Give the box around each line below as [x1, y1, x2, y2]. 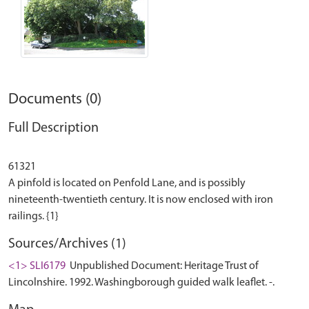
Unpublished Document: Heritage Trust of [68, 260, 259, 272]
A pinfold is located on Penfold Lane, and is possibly [8, 177, 246, 189]
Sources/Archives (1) [8, 237, 126, 251]
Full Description [8, 121, 99, 135]
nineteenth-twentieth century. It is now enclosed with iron [8, 194, 273, 206]
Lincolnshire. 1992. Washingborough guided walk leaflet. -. [8, 277, 275, 288]
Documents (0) [8, 91, 101, 108]
